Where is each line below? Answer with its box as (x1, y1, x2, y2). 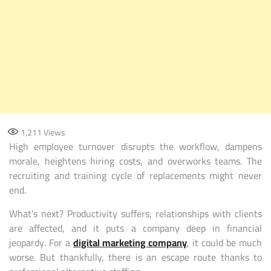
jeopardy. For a (9, 233, 73, 252)
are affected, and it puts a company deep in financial (9, 219, 262, 238)
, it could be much (187, 233, 262, 252)
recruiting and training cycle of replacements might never (9, 166, 262, 185)
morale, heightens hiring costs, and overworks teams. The (9, 152, 262, 171)
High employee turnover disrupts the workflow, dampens (9, 137, 262, 156)
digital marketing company (73, 233, 187, 252)
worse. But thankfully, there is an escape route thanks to (9, 248, 262, 267)
